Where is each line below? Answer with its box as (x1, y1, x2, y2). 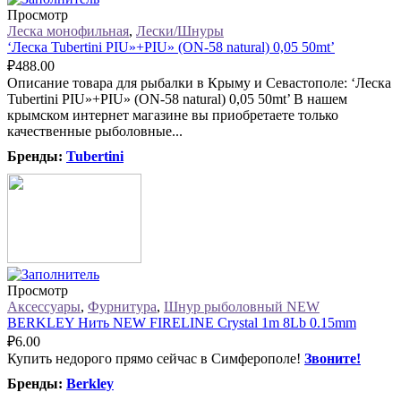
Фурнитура (88, 299, 157, 315)
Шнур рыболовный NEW (164, 299, 320, 315)
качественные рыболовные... (7, 124, 183, 140)
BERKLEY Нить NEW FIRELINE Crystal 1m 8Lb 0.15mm (7, 315, 356, 331)
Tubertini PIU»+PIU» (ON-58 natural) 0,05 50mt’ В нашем (7, 91, 347, 107)
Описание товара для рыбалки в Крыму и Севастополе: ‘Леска (7, 75, 391, 91)
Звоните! (304, 351, 361, 367)
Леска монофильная (7, 23, 129, 39)
